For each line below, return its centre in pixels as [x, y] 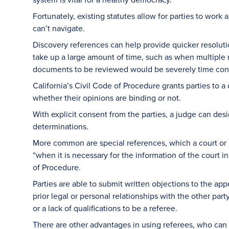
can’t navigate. [59, 28]
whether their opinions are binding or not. [107, 98]
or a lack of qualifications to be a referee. [105, 208]
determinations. [61, 126]
